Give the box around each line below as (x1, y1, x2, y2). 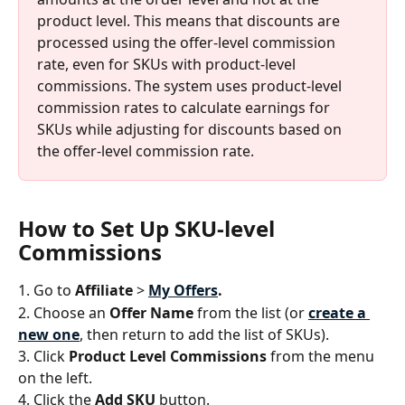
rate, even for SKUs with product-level (37, 53, 299, 74)
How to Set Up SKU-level (18, 213, 280, 244)
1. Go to (18, 280, 75, 301)
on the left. (18, 367, 92, 388)
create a (308, 302, 370, 323)
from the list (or (193, 302, 308, 323)
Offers (174, 280, 218, 301)
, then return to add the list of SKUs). (80, 324, 329, 344)
